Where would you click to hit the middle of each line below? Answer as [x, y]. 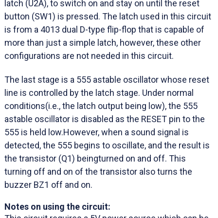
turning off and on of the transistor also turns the [98, 171]
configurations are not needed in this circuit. [89, 55]
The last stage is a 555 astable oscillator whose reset [107, 79]
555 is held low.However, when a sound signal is [97, 132]
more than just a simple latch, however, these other [103, 42]
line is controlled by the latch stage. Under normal [99, 92]
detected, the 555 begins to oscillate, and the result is [107, 145]
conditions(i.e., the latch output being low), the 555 [101, 106]
